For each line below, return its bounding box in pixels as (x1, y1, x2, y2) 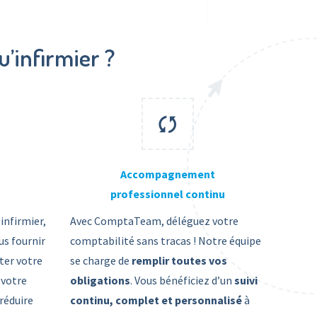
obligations (69, 273, 130, 287)
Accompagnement (120, 167, 216, 181)
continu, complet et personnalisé (69, 293, 244, 307)
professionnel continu (110, 187, 226, 201)
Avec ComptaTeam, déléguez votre (69, 214, 238, 228)
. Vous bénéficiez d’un (129, 273, 232, 287)
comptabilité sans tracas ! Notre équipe (69, 234, 261, 248)
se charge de (69, 253, 132, 267)
